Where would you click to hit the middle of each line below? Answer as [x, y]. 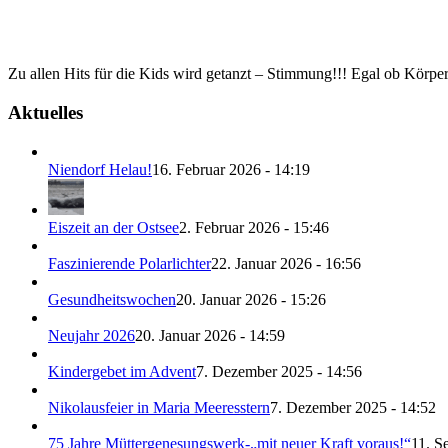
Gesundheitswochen [112, 299]
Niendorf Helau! [100, 169]
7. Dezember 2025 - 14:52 [353, 407]
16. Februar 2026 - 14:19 [231, 169]
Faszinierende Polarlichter [129, 263]
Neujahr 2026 [91, 335]
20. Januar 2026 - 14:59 [210, 335]
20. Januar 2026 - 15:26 [251, 299]
